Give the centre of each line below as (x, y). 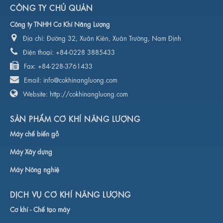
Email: (34, 79)
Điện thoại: (39, 51)
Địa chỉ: (35, 37)
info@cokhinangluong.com (80, 79)
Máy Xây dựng (31, 151)
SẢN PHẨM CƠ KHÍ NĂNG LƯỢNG (75, 118)
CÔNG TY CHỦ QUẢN (51, 7)
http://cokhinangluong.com (89, 93)
